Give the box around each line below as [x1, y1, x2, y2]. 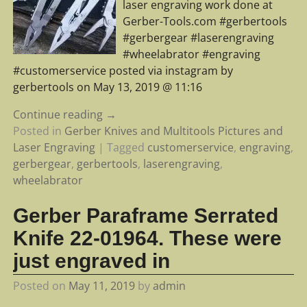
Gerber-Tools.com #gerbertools [122, 14, 287, 29]
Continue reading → [12, 107, 116, 123]
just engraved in [12, 249, 170, 272]
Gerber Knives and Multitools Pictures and [64, 123, 283, 139]
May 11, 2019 [68, 278, 135, 294]
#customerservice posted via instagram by [12, 63, 233, 79]
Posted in [12, 123, 62, 139]
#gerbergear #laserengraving [122, 30, 274, 46]
